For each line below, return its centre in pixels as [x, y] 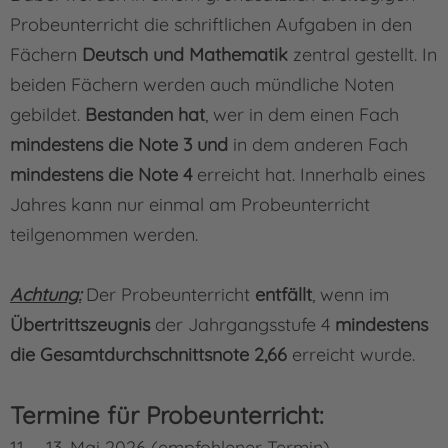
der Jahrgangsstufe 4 [242, 325]
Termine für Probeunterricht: [166, 415]
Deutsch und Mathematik [185, 55]
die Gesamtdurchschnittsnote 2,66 [148, 355]
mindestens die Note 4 [101, 175]
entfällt [283, 295]
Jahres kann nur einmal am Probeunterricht [190, 205]
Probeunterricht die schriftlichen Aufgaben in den [211, 25]
